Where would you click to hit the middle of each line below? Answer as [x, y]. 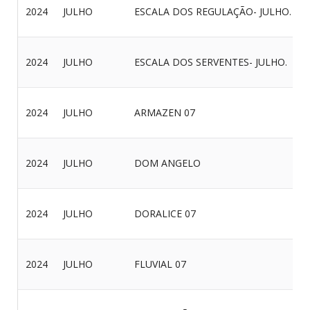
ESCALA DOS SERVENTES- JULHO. [211, 62]
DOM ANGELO [167, 163]
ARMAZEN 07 [165, 112]
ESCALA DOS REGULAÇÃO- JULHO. [213, 11]
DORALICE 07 [165, 213]
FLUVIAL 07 [160, 264]
